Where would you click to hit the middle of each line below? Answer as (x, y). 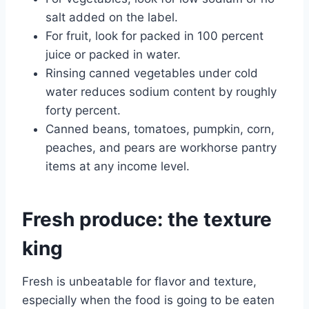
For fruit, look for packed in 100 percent (154, 36)
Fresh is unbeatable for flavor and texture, (139, 282)
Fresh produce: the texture (147, 220)
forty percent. (83, 111)
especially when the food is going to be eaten (148, 300)
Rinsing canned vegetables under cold (152, 73)
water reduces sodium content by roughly (161, 92)
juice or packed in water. (113, 55)
